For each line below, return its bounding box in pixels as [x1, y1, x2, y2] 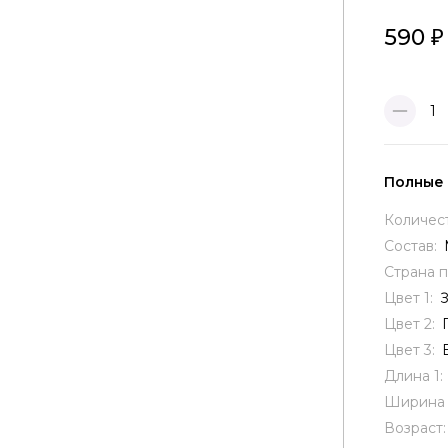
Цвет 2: [384, 315, 439, 333]
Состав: [384, 237, 441, 255]
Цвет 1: [384, 289, 437, 307]
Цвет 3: [384, 341, 439, 359]
